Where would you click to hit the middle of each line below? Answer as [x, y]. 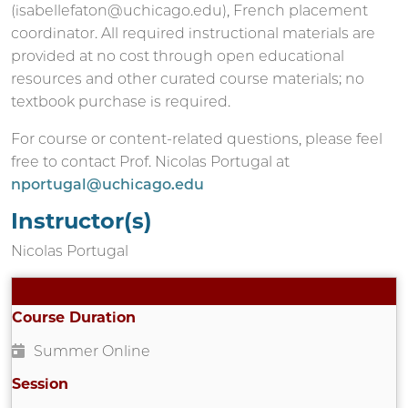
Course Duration [74, 317]
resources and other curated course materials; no [188, 79]
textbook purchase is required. [121, 102]
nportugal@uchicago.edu [107, 184]
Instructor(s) [82, 221]
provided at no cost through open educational [178, 56]
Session [40, 384]
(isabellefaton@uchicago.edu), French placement [189, 10]
